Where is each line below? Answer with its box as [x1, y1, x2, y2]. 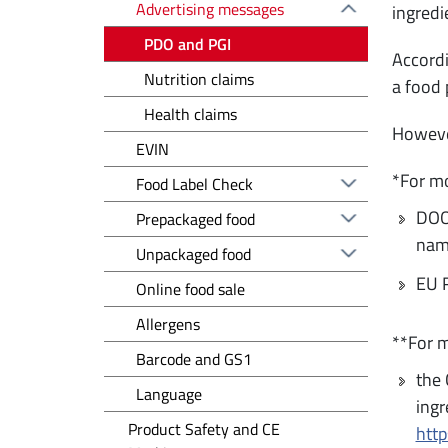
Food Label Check [136, 171, 253, 196]
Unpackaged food [136, 241, 251, 266]
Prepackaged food [136, 206, 255, 231]
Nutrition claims [144, 66, 254, 91]
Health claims [144, 101, 237, 126]
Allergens [136, 311, 200, 336]
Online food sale [136, 276, 245, 301]
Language [136, 381, 202, 406]
